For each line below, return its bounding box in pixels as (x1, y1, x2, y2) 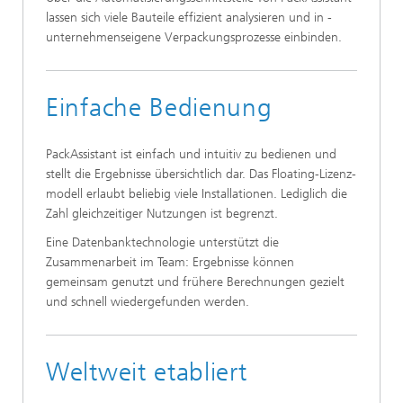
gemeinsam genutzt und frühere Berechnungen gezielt (46, 274, 345, 291)
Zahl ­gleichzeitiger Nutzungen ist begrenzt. (46, 206, 278, 222)
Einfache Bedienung (46, 93, 273, 123)
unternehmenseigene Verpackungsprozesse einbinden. (46, 30, 342, 46)
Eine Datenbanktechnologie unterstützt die (46, 235, 279, 251)
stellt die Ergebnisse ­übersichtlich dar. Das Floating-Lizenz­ (46, 166, 356, 183)
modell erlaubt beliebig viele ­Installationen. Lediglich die (46, 186, 347, 202)
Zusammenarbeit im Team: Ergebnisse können (46, 255, 294, 271)
